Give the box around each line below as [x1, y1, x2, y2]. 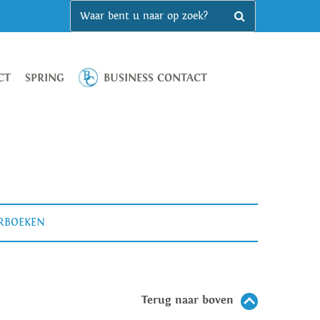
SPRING [24, 71, 64, 85]
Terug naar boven [141, 293, 234, 307]
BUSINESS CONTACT [103, 71, 207, 85]
